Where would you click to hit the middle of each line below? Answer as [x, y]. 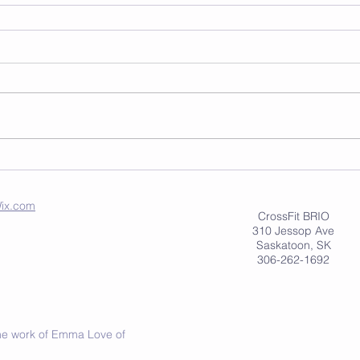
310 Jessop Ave [293, 230]
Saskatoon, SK [293, 245]
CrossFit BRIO [293, 216]
